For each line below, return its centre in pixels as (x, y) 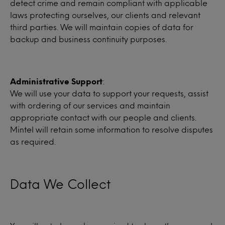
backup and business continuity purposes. (88, 39)
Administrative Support (56, 81)
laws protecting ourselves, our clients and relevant (105, 15)
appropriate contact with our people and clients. (103, 117)
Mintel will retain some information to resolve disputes (111, 129)
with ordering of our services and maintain (90, 105)
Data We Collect (60, 184)
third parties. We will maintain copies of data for (102, 27)
